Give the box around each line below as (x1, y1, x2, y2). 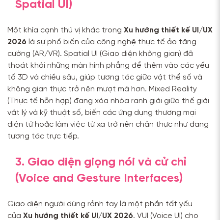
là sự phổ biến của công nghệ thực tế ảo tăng (27, 38, 196, 47)
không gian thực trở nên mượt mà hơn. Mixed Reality (7, 85, 197, 94)
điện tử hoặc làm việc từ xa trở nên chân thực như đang (7, 120, 209, 129)
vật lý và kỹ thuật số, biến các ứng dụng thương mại (7, 109, 196, 117)
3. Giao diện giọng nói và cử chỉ (15, 156, 187, 169)
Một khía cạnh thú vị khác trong (7, 26, 124, 35)
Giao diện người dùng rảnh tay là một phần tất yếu (7, 200, 192, 209)
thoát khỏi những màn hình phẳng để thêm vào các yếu (7, 61, 209, 70)
